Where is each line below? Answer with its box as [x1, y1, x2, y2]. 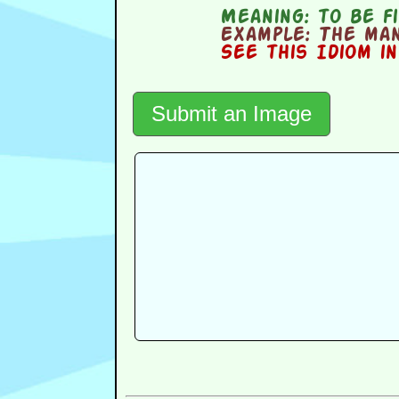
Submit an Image [151, 102, 312, 126]
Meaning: [220, 9, 310, 28]
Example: [220, 27, 311, 45]
